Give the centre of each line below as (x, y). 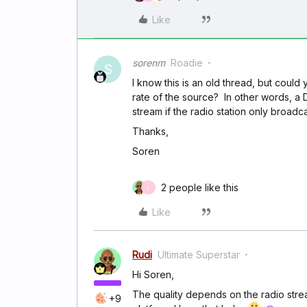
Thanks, (150, 131)
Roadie (187, 63)
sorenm (149, 63)
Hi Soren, (153, 274)
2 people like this (200, 187)
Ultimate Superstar (199, 255)
